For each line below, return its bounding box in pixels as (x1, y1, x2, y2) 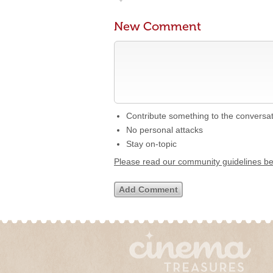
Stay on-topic (126, 139, 177, 149)
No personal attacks (126, 125, 203, 135)
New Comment (114, 19, 201, 34)
